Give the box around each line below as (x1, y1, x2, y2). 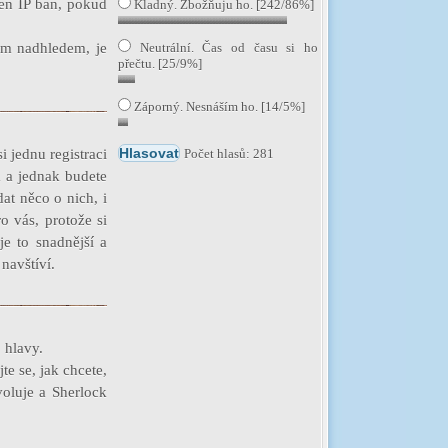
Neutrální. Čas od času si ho (131, 40, 318, 55)
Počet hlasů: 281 (184, 146, 274, 161)
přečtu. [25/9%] (118, 56, 202, 71)
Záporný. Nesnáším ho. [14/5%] (131, 99, 305, 114)
